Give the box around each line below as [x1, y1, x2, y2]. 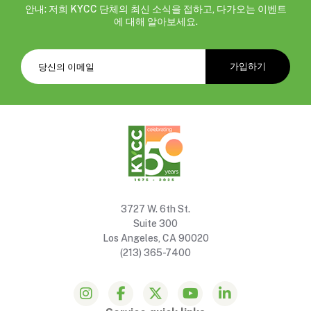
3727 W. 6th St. [121, 203, 190, 215]
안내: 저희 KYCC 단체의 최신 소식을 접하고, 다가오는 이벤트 [24, 3, 287, 15]
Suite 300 [133, 217, 178, 229]
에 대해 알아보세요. [113, 15, 198, 27]
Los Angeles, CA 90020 [102, 232, 209, 244]
